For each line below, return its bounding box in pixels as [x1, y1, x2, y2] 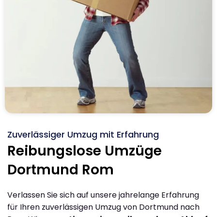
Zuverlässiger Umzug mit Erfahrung [7, 128, 159, 140]
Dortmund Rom [7, 160, 114, 179]
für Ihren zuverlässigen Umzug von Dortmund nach [7, 201, 200, 213]
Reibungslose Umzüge [7, 141, 162, 160]
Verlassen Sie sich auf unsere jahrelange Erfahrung [7, 189, 199, 201]
